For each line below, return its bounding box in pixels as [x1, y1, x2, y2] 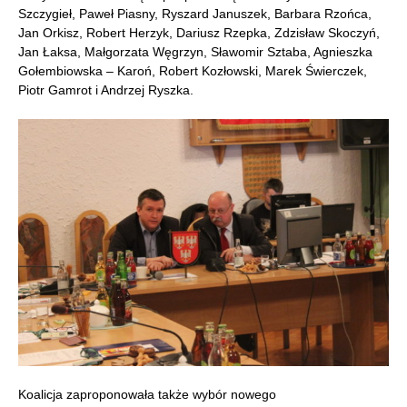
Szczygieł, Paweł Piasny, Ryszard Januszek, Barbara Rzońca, [18, 5, 372, 21]
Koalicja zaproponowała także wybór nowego [18, 386, 276, 402]
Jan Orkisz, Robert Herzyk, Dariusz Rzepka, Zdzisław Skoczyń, [18, 25, 380, 40]
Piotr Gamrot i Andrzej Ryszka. [18, 82, 194, 97]
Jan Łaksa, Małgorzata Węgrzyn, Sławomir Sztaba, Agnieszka [18, 44, 372, 59]
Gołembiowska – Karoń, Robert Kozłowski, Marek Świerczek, [18, 63, 367, 78]
